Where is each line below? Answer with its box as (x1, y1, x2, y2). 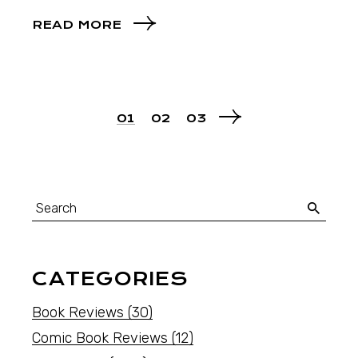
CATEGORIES (32, 268, 189, 291)
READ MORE (32, 18, 122, 33)
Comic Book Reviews (32, 329, 169, 348)
